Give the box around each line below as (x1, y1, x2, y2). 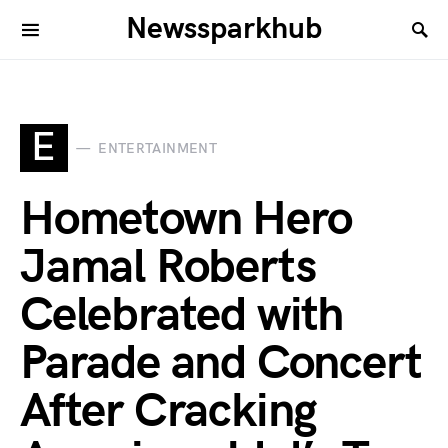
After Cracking (20, 383, 318, 440)
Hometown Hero (20, 191, 352, 248)
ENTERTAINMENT (98, 139, 217, 157)
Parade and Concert (20, 335, 422, 392)
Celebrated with (20, 287, 343, 344)
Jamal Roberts (20, 239, 316, 296)
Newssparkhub (126, 11, 322, 47)
